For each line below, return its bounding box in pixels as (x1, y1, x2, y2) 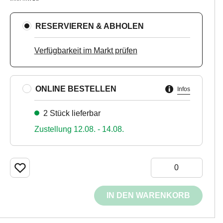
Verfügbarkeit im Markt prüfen (34, 46, 137, 55)
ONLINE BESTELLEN (35, 84, 116, 93)
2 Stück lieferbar (43, 109, 101, 117)
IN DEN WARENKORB (106, 191, 190, 200)
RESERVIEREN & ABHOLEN (35, 21, 144, 30)
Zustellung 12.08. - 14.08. (34, 125, 124, 133)
